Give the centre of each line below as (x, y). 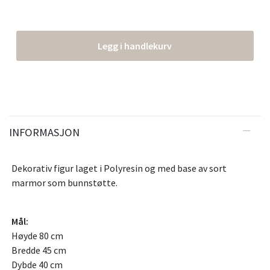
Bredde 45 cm (39, 250)
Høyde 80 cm (37, 236)
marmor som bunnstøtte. (65, 183)
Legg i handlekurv (135, 46)
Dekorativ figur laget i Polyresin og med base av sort (119, 168)
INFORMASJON (44, 133)
